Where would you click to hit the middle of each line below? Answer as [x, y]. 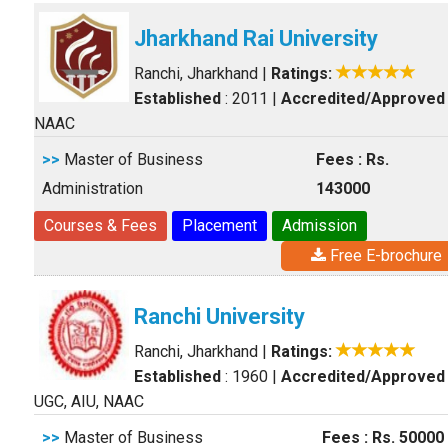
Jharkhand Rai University [256, 38]
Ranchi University [219, 316]
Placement [219, 225]
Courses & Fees [100, 225]
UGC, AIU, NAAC [89, 401]
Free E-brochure [384, 255]
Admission [319, 225]
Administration [92, 188]
